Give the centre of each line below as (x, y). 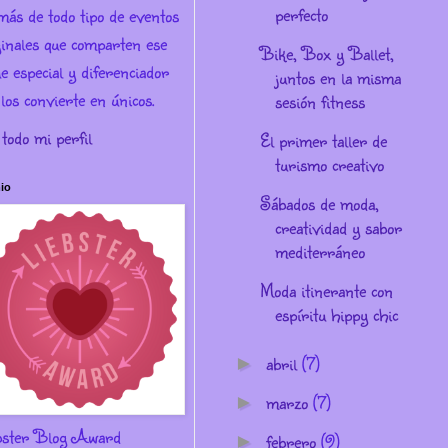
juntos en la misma (338, 77)
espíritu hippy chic (336, 314)
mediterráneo (320, 251)
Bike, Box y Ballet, (327, 53)
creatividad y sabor (338, 227)
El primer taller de (323, 140)
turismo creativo (329, 164)
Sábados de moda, (319, 203)
